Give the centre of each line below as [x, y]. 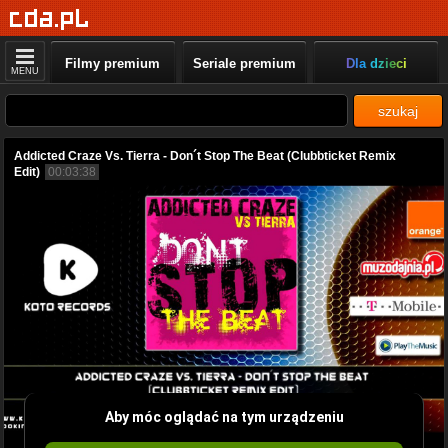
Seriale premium [244, 63]
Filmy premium [113, 63]
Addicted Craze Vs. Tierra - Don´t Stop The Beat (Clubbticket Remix [205, 156]
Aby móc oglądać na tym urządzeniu [224, 416]
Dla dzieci [376, 63]
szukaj [398, 111]
